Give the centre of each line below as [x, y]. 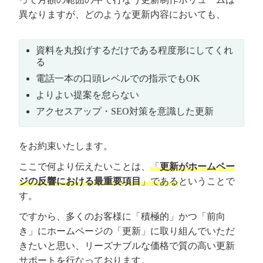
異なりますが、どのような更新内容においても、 [122, 14]
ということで [207, 181]
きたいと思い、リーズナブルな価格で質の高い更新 [127, 246]
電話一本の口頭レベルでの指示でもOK [118, 78]
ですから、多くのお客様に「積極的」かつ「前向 [122, 217]
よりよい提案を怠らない [88, 95]
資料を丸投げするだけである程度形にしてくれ [135, 50]
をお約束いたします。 [66, 146]
